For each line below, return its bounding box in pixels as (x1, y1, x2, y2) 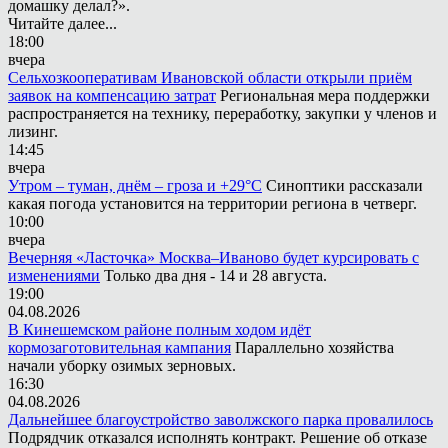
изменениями (8, 266, 100, 284)
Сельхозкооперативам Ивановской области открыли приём (8, 68, 412, 86)
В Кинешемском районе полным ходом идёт (8, 320, 311, 338)
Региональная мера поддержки (220, 86, 430, 104)
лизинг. (8, 122, 58, 140)
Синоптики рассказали (266, 176, 423, 194)
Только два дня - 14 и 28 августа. (104, 266, 327, 284)
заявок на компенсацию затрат (8, 86, 216, 104)
